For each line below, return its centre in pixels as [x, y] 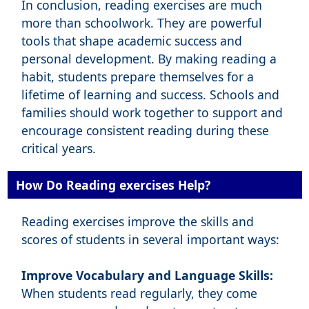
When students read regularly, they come [139, 293]
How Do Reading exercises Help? [111, 185]
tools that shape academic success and [131, 41]
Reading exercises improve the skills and [137, 222]
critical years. [58, 149]
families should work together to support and [152, 113]
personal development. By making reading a [149, 59]
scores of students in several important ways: [150, 240]
